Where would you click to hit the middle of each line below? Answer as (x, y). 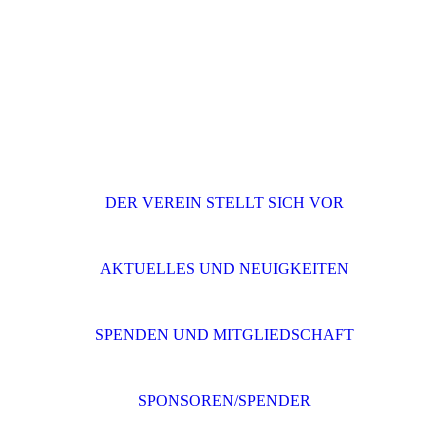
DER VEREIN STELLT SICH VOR (224, 202)
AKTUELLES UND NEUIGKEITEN (224, 268)
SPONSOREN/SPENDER (224, 400)
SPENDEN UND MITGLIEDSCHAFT (224, 334)
